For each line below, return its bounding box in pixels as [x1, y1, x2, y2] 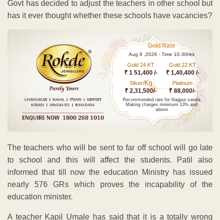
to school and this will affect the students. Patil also [7, 156, 213, 165]
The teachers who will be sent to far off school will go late [7, 143, 213, 152]
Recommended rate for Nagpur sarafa [123, 97, 201, 102]
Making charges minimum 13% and [126, 102, 198, 107]
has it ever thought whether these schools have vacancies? [7, 11, 212, 20]
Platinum [172, 80, 193, 86]
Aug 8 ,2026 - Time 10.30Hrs [129, 51, 195, 57]
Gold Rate [148, 42, 176, 49]
